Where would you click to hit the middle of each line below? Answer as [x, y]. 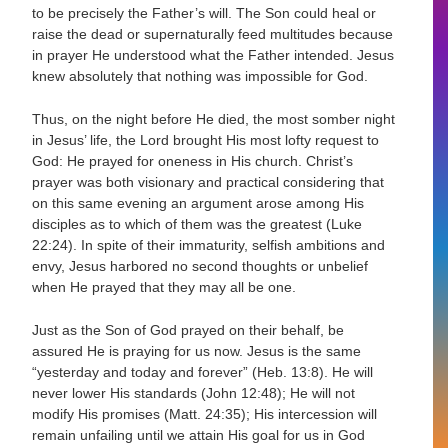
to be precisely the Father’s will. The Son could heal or [204, 12]
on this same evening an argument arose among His [198, 202]
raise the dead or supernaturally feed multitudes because [213, 33]
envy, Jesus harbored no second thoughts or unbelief [200, 265]
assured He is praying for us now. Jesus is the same [197, 351]
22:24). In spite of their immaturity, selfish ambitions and [209, 244]
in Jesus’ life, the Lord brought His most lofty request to [206, 139]
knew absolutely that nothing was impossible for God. [200, 75]
